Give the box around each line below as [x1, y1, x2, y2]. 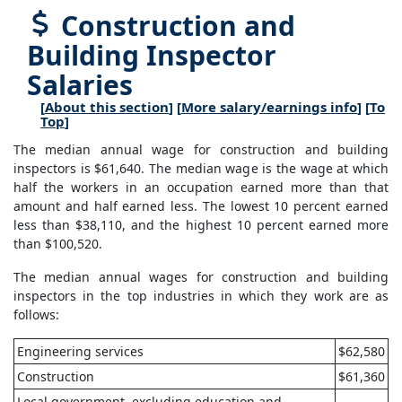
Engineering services [17, 343, 144, 361]
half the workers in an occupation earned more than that [13, 179, 389, 197]
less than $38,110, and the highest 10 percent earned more [13, 216, 389, 234]
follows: [13, 306, 59, 324]
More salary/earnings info [181, 98, 357, 117]
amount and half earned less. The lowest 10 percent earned [13, 197, 389, 215]
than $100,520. [13, 235, 102, 253]
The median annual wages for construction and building [13, 268, 389, 286]
